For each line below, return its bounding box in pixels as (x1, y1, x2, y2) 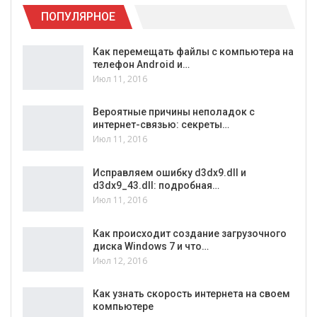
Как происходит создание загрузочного (93, 227, 287, 239)
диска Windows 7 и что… (93, 240, 209, 252)
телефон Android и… (93, 58, 190, 70)
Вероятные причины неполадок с (93, 106, 255, 118)
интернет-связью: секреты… (93, 119, 229, 131)
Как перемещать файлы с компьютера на (93, 45, 294, 57)
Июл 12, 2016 (93, 254, 147, 267)
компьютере (93, 301, 154, 313)
